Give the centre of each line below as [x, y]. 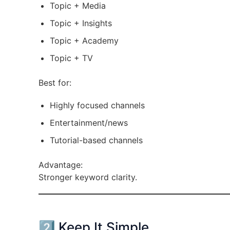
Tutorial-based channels [96, 140]
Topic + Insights [81, 23]
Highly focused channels [97, 105]
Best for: [55, 83]
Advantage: [60, 165]
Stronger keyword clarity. [88, 177]
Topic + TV [71, 58]
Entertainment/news [89, 123]
